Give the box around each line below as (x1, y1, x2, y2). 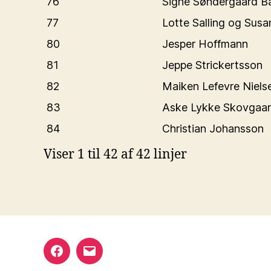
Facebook (56, 252, 106, 265)
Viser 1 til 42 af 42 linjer (44, 146, 187, 163)
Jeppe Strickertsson (162, 59, 263, 71)
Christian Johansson (162, 122, 264, 135)
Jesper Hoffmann (162, 38, 248, 50)
